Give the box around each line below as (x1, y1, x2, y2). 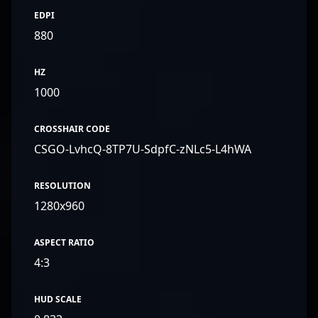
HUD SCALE (34, 293, 82, 305)
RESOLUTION (34, 180, 91, 192)
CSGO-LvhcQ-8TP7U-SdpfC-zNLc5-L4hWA (34, 141, 251, 157)
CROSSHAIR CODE (34, 123, 110, 135)
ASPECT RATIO (34, 236, 94, 248)
